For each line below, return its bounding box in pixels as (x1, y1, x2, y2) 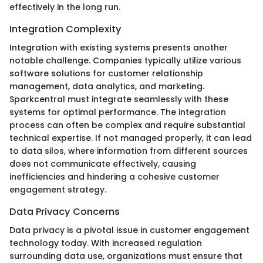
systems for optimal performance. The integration (9, 106, 226, 118)
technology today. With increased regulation (9, 237, 202, 249)
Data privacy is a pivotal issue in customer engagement (9, 224, 249, 237)
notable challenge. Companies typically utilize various (9, 55, 241, 66)
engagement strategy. (9, 184, 106, 195)
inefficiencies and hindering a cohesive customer (9, 171, 220, 183)
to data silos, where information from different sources (9, 145, 248, 157)
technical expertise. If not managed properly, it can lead (9, 132, 252, 144)
